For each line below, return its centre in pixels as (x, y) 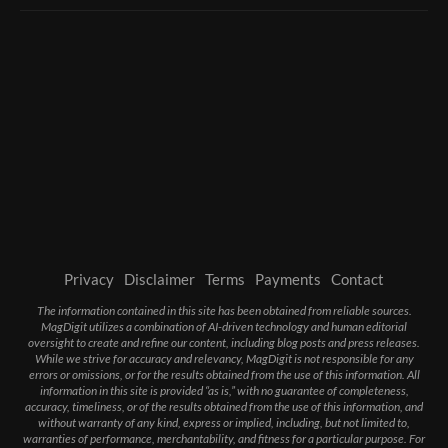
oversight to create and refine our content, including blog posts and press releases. (224, 342)
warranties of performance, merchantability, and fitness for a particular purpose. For (224, 438)
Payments (288, 278)
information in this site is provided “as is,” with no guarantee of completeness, (224, 390)
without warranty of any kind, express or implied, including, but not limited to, (224, 422)
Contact (357, 278)
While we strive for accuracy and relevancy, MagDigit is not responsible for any (224, 358)
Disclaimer (159, 278)
